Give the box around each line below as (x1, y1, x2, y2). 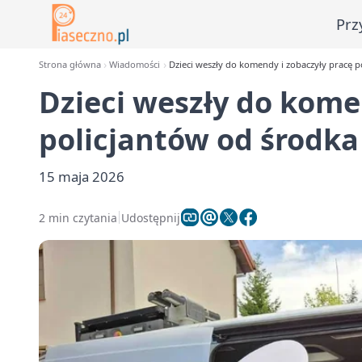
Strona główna (39, 58, 101, 70)
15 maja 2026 (39, 167, 124, 186)
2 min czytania (39, 209, 117, 225)
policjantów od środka (39, 120, 359, 159)
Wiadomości (109, 58, 161, 70)
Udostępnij (121, 209, 180, 225)
